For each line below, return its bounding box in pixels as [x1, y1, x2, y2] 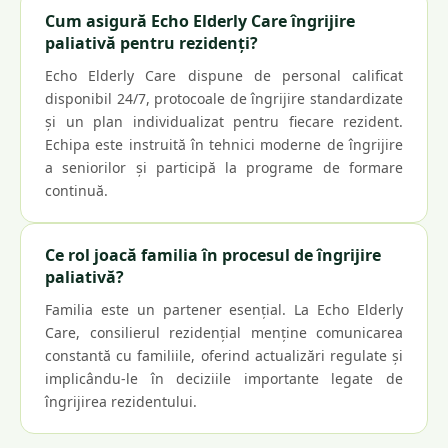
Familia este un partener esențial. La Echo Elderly [45, 300, 403, 319]
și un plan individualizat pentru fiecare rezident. [45, 112, 403, 131]
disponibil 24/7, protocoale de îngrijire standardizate [45, 89, 403, 108]
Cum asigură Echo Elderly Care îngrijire [45, 10, 355, 32]
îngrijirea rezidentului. [45, 392, 197, 411]
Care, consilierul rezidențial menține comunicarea [45, 323, 403, 342]
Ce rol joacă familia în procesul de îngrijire [45, 244, 381, 266]
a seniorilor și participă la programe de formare [45, 158, 403, 177]
